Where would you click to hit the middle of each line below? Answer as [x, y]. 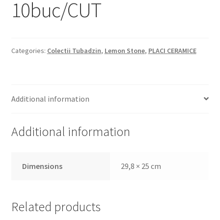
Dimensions [42, 166]
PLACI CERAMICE [172, 50]
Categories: [29, 50]
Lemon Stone [124, 50]
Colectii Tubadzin [74, 50]
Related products [56, 206]
